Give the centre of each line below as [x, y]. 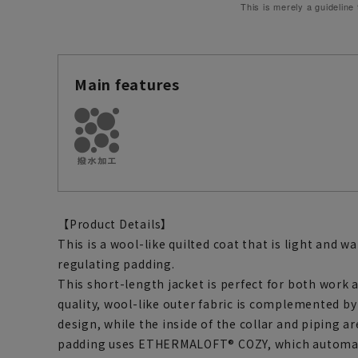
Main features [127, 84]
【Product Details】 [115, 224]
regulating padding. [116, 264]
